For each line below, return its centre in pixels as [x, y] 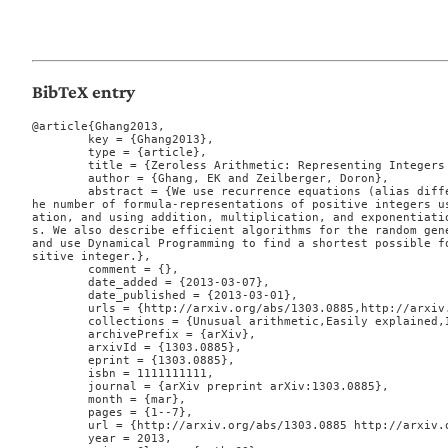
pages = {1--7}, [60, 413]
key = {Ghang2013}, [60, 140]
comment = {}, [60, 270]
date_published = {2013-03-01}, [60, 296]
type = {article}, [60, 153]
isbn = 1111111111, [60, 374]
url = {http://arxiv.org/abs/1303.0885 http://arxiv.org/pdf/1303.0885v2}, [60, 426]
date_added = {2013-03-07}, [60, 283]
